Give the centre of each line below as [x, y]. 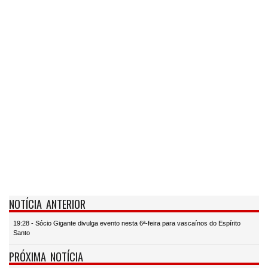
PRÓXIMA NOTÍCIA [46, 257]
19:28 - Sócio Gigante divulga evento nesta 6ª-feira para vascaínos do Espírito [127, 223]
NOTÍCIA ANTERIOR [47, 203]
